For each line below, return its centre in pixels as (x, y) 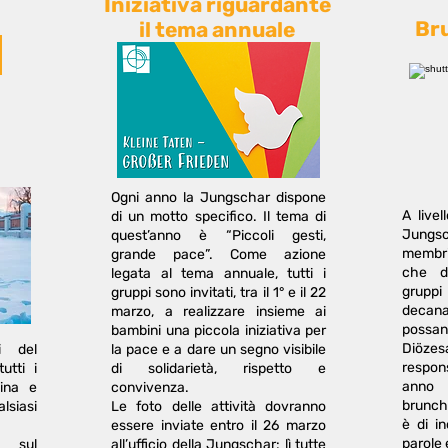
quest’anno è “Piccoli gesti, (218, 235)
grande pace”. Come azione (218, 254)
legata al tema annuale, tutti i (218, 273)
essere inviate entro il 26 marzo (218, 425)
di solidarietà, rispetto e (218, 368)
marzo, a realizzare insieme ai (218, 311)
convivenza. (150, 387)
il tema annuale (217, 29)
